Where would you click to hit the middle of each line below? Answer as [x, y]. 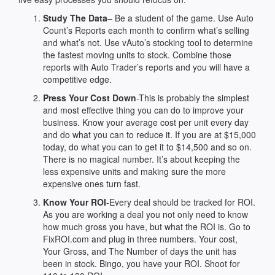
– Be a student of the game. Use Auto [180, 18]
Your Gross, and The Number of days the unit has [140, 251]
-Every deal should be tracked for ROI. [181, 202]
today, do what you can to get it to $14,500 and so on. [149, 147]
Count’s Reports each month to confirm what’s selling [146, 30]
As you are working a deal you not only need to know [145, 214]
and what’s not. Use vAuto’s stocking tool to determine [148, 42]
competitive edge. [77, 79]
